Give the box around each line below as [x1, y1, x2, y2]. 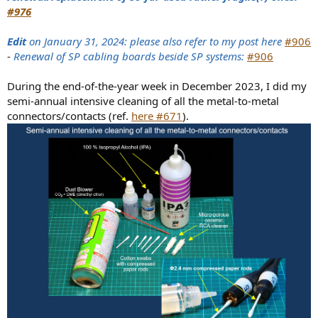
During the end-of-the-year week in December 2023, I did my [7, 78, 307, 93]
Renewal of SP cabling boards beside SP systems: [13, 48, 247, 63]
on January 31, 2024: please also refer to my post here [26, 33, 282, 48]
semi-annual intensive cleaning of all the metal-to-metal [7, 93, 279, 108]
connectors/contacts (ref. [7, 108, 131, 123]
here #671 [131, 108, 182, 123]
